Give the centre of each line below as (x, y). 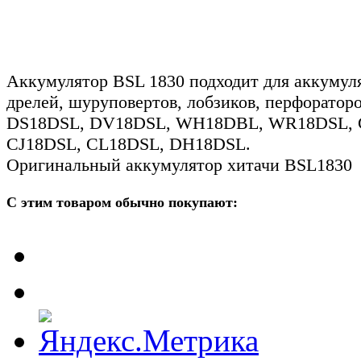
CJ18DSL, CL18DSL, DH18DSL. (129, 144)
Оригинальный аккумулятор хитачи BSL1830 (179, 165)
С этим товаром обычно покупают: (122, 202)
